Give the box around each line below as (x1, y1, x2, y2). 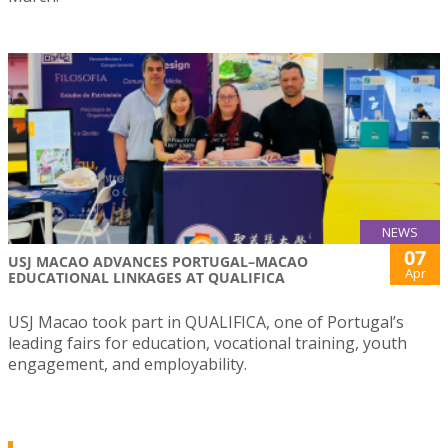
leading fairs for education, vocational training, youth (8, 331, 407, 354)
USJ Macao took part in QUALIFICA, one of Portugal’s (8, 310, 404, 333)
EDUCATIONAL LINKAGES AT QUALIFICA (8, 267, 285, 287)
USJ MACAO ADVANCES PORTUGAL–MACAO (8, 251, 308, 271)
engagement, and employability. (8, 352, 247, 375)
